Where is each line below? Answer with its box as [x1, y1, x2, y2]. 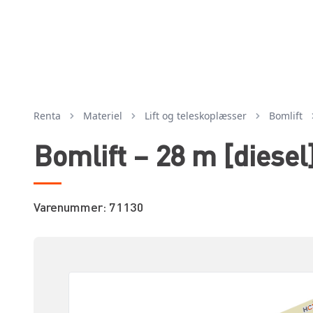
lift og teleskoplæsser [150, 108, 247, 122]
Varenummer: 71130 [34, 198, 144, 214]
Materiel [83, 108, 122, 122]
